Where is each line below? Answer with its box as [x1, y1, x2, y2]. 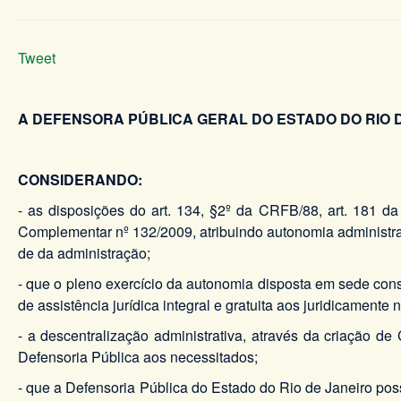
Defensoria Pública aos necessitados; [18, 346, 261, 367]
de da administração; [18, 242, 150, 263]
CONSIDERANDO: [18, 168, 146, 190]
